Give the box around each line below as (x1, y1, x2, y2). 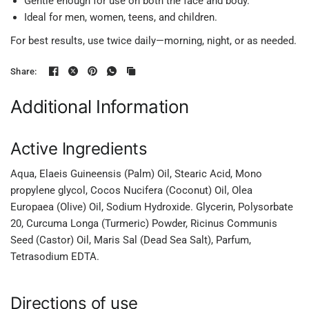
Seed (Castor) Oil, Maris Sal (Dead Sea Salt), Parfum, (10, 234, 252, 246)
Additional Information (10, 96, 189, 117)
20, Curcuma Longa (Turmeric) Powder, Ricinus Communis (10, 217, 278, 230)
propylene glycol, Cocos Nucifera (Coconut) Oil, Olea (10, 184, 253, 197)
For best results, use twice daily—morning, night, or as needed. (10, 34, 297, 47)
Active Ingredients (10, 139, 148, 159)
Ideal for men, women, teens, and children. (24, 11, 217, 23)
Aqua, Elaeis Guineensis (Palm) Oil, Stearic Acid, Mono (10, 168, 263, 180)
